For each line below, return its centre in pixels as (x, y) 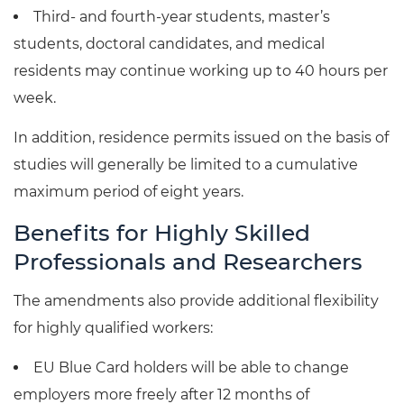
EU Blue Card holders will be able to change (191, 367)
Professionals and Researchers (188, 262)
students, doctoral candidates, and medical (169, 44)
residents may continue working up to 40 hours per (201, 71)
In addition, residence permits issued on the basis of (201, 138)
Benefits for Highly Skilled (162, 233)
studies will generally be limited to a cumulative (186, 165)
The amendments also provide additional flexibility (196, 300)
